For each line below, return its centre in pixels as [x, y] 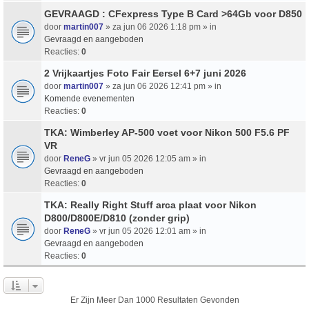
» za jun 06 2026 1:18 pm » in [160, 27]
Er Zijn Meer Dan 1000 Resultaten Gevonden [154, 300]
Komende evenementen [89, 98]
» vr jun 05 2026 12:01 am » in [148, 231]
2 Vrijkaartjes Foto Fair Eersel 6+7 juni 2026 [145, 73]
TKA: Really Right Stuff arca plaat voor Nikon [150, 205]
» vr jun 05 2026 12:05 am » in [148, 158]
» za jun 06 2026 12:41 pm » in [162, 86]
